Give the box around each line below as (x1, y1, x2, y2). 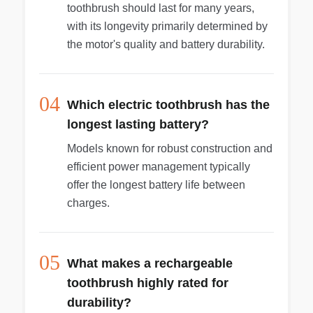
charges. (67, 197, 110, 209)
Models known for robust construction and (67, 143, 272, 154)
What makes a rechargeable (67, 256, 233, 270)
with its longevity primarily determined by (67, 20, 268, 32)
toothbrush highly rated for (67, 276, 228, 290)
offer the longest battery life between (67, 179, 245, 191)
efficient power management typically (67, 161, 250, 173)
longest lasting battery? (67, 117, 209, 131)
